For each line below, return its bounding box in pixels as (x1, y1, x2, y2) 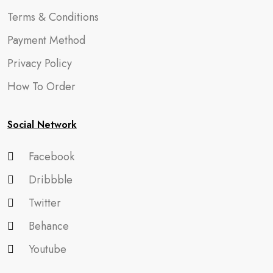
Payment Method (7, 32, 85, 48)
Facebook (29, 148, 74, 165)
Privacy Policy (7, 55, 72, 71)
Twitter (29, 194, 61, 211)
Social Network (7, 117, 77, 132)
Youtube (29, 241, 66, 257)
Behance (29, 218, 69, 234)
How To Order (7, 78, 76, 94)
